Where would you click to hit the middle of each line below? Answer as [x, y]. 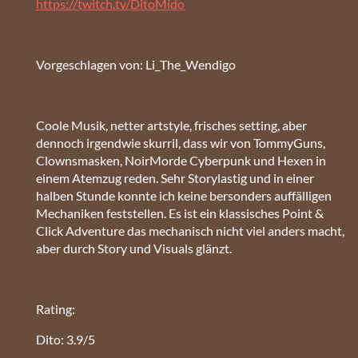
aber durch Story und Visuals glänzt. [134, 248]
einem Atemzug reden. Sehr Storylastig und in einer [175, 177]
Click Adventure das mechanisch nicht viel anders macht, [190, 230]
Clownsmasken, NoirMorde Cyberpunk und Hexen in [181, 160]
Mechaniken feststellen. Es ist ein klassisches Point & [180, 213]
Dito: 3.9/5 [66, 339]
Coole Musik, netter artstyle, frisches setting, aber [171, 125]
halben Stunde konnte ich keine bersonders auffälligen [184, 195]
